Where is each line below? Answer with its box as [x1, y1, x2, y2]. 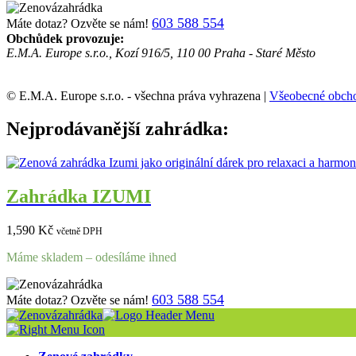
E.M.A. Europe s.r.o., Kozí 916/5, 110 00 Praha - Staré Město [6, 45, 315, 60]
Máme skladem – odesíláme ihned [6, 250, 176, 265]
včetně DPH [56, 226, 103, 238]
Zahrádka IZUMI [6, 186, 151, 207]
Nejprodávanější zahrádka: [6, 118, 229, 140]
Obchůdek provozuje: [6, 31, 124, 45]
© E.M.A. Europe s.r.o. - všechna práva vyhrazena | [6, 88, 269, 103]
